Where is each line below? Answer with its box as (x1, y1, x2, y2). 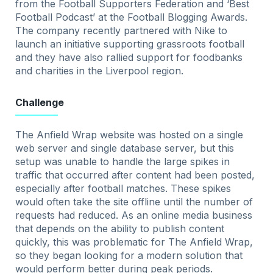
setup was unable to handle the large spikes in (15, 155, 230, 168)
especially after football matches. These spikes (15, 182, 232, 195)
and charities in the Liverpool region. (15, 65, 184, 77)
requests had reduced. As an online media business (15, 209, 253, 222)
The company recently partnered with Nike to (15, 24, 228, 37)
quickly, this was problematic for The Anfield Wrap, (15, 236, 253, 249)
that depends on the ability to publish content (15, 222, 225, 235)
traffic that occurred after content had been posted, (15, 169, 255, 182)
